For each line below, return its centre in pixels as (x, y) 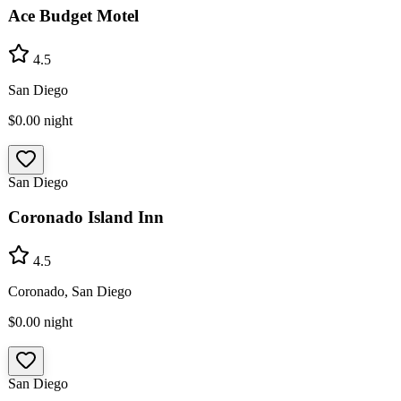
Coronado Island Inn (86, 217)
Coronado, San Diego (70, 291)
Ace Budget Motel (73, 16)
